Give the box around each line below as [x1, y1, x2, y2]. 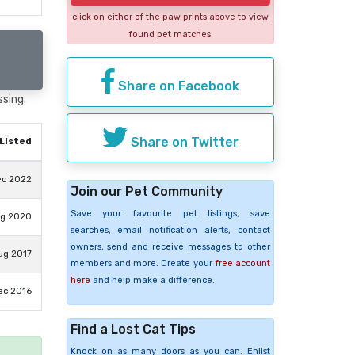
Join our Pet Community [70, 184, 223, 200]
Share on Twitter [127, 134, 239, 150]
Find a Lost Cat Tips [70, 322, 196, 338]
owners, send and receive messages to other [70, 242, 270, 253]
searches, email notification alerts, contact [70, 225, 270, 236]
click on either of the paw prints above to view [71, 12, 269, 23]
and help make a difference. [90, 275, 215, 286]
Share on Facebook [114, 78, 239, 94]
